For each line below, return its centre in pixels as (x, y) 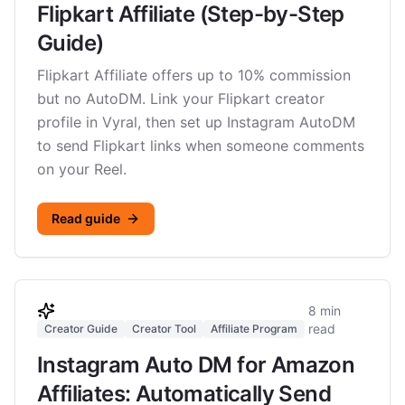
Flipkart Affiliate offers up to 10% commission (194, 75)
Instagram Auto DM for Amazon (196, 365)
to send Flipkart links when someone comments (201, 146)
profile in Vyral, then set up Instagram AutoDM (196, 122)
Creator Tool (164, 329)
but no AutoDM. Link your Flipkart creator (181, 99)
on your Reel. (82, 169)
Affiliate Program (254, 329)
